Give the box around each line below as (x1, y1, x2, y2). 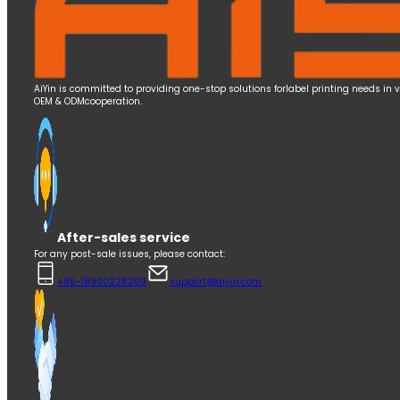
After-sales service (57, 229, 190, 246)
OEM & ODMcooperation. (34, 95, 142, 108)
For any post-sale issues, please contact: (34, 247, 225, 261)
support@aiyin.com (170, 275, 262, 288)
